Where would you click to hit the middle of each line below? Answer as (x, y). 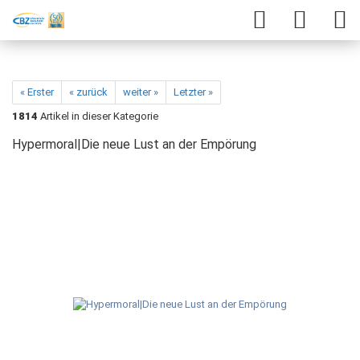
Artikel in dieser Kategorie (98, 116)
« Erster (37, 92)
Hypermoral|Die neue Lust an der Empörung (134, 144)
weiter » (141, 92)
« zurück (88, 92)
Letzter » (193, 92)
